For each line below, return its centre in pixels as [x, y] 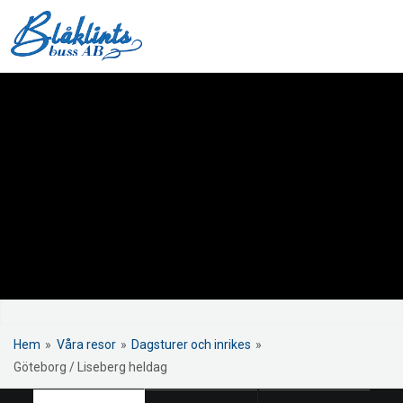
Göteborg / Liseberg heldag [90, 367]
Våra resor [86, 344]
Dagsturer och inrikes [191, 344]
